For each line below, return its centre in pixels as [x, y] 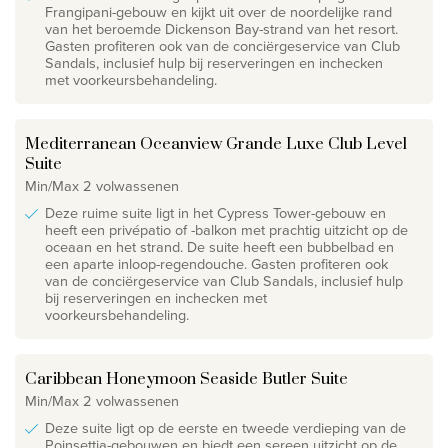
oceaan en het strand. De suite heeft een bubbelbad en [219, 246]
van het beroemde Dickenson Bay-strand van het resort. [221, 28]
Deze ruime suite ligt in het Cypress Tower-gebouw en [215, 212]
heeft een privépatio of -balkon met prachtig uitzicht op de [226, 229]
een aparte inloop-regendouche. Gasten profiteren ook [216, 263]
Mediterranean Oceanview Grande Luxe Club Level [216, 143]
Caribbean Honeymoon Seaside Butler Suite [186, 378]
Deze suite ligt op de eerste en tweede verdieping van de [225, 427]
